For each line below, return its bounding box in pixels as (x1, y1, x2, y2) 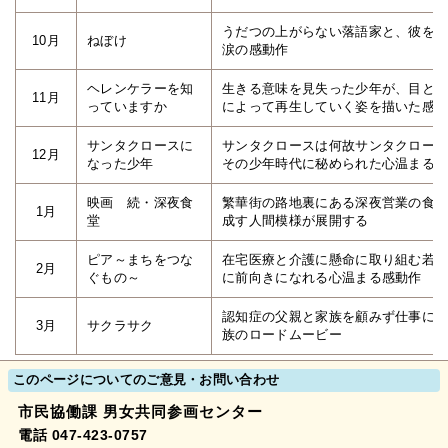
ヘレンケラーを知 (87, 81, 194, 96)
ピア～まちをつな (87, 252, 194, 267)
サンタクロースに (87, 138, 194, 153)
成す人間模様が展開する (222, 213, 369, 228)
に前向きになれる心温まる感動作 (222, 270, 422, 285)
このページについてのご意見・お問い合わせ (13, 373, 280, 387)
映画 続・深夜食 (87, 195, 194, 210)
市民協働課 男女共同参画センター (18, 404, 263, 420)
